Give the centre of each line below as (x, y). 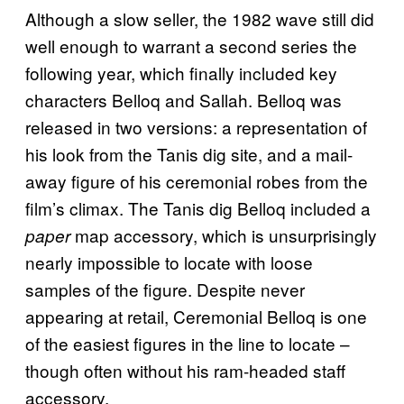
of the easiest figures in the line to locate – (188, 344)
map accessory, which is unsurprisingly (226, 235)
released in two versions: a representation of (196, 127)
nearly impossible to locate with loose (169, 262)
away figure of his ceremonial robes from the (197, 181)
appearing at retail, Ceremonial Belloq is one (196, 317)
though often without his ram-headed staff (185, 371)
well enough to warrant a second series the (191, 46)
